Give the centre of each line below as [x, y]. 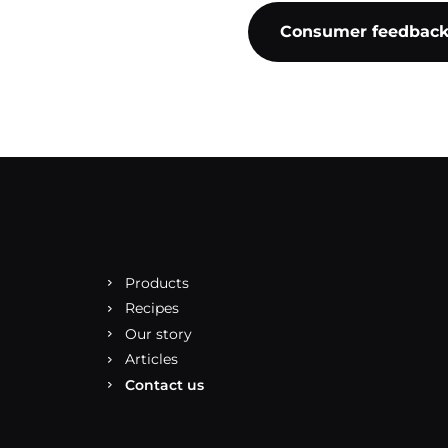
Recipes [152, 308]
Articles [151, 359]
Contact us [164, 384]
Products [157, 282]
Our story [158, 333]
